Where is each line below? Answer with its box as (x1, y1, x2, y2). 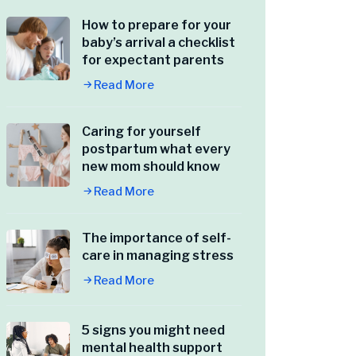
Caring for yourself (82, 124, 201, 140)
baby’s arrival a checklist (82, 35, 235, 51)
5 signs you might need (82, 323, 225, 339)
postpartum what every (82, 141, 230, 157)
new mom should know (82, 159, 220, 175)
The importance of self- (82, 230, 231, 246)
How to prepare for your (82, 17, 231, 33)
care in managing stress (82, 248, 234, 264)
